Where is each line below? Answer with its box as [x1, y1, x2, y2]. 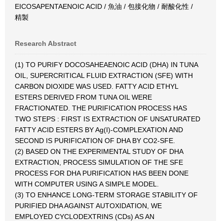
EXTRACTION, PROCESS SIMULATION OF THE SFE [15, 158, 183, 166]
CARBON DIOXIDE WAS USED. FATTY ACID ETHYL [15, 82, 178, 90]
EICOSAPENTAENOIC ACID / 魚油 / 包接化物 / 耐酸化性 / [15, 2, 193, 10]
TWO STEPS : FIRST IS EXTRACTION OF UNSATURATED [15, 115, 200, 123]
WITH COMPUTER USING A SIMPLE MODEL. [15, 180, 159, 188]
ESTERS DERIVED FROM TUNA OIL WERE [15, 93, 152, 101]
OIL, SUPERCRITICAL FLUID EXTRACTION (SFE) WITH [15, 72, 193, 79]
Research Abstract [15, 39, 76, 47]
